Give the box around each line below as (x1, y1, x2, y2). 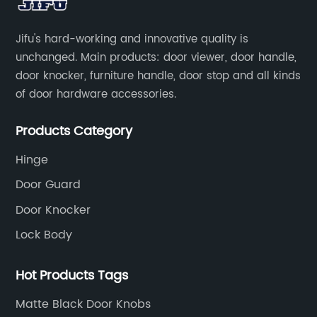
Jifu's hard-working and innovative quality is (16, 30, 249, 48)
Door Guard (16, 175, 81, 195)
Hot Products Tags (16, 265, 129, 286)
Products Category (16, 120, 133, 142)
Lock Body (16, 226, 73, 245)
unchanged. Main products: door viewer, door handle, (16, 48, 297, 67)
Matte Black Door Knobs (16, 294, 151, 313)
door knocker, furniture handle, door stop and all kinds (16, 67, 301, 85)
